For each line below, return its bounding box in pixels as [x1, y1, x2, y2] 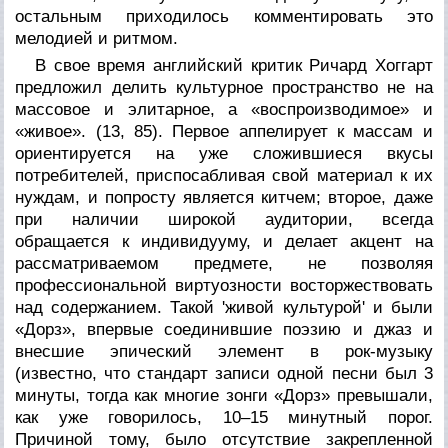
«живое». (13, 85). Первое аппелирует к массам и [15, 121, 433, 141]
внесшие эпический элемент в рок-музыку [15, 341, 433, 361]
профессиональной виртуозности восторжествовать [15, 275, 433, 295]
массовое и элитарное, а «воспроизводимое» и [15, 99, 433, 119]
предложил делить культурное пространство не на [15, 77, 433, 97]
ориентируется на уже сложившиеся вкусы [15, 143, 433, 163]
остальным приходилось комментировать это [15, 6, 433, 26]
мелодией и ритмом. [15, 28, 179, 48]
